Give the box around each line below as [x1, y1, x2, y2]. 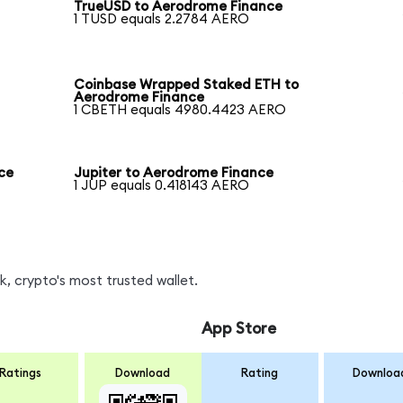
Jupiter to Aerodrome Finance [74, 166, 274, 181]
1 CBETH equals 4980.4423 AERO [74, 103, 287, 118]
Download [115, 366, 171, 380]
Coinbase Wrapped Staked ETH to [74, 78, 300, 93]
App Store [201, 321, 276, 337]
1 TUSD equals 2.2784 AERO [74, 12, 250, 26]
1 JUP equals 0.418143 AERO [74, 179, 250, 193]
